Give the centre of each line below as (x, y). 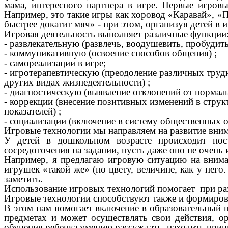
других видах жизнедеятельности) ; (77, 82)
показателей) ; (33, 111)
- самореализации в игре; (55, 63)
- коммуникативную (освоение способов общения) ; (110, 53)
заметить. (23, 179)
